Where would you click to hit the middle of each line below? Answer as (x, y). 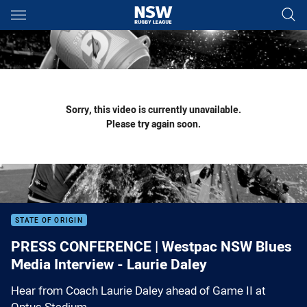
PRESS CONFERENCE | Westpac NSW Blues (151, 246)
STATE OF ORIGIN (49, 220)
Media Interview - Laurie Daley (109, 264)
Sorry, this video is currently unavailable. (153, 109)
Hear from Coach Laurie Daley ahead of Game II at (138, 291)
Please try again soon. (153, 124)
